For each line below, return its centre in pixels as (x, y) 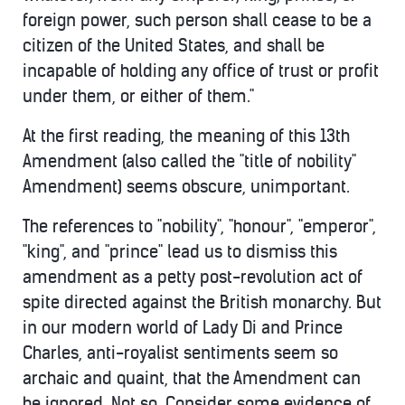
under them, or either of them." (138, 96)
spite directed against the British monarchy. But (202, 302)
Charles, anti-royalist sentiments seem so (180, 353)
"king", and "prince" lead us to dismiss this (180, 252)
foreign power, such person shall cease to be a (197, 20)
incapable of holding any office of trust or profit (201, 71)
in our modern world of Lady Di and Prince (183, 328)
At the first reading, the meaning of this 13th (186, 136)
